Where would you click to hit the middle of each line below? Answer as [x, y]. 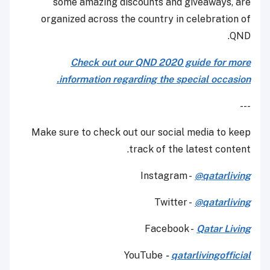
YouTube [145, 256]
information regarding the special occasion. [155, 80]
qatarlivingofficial [211, 256]
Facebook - [171, 229]
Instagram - [168, 176]
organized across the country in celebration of [146, 19]
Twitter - [174, 202]
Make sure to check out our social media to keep [141, 133]
